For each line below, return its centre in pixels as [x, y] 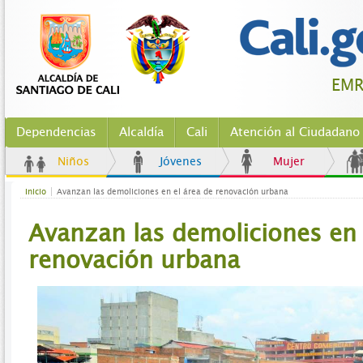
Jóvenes [181, 161]
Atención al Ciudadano [295, 132]
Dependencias [56, 132]
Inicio [36, 192]
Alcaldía [141, 132]
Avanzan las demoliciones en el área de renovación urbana [173, 192]
